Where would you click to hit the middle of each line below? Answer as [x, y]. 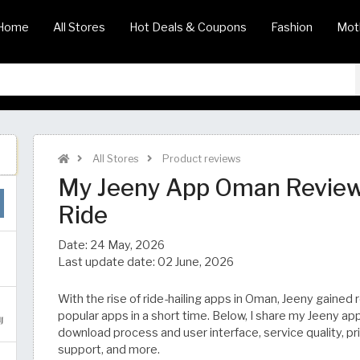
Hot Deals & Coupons [188, 27]
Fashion [292, 27]
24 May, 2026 [127, 245]
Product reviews [200, 159]
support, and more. [109, 350]
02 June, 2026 [196, 262]
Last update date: [108, 262]
